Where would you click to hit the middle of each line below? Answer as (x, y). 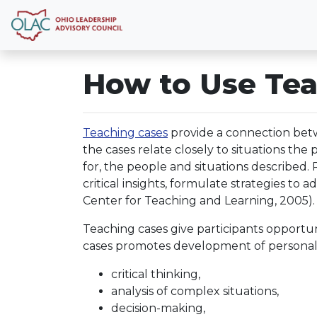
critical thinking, (156, 274)
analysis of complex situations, (195, 291)
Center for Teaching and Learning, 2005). (199, 201)
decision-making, (158, 308)
